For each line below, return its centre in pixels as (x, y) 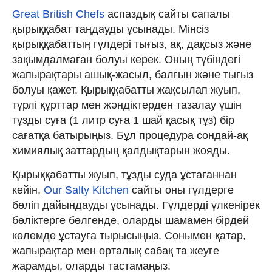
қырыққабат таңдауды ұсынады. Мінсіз (110, 29)
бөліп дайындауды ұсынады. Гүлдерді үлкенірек (136, 205)
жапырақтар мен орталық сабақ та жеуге (116, 250)
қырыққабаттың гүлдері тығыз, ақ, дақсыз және (132, 44)
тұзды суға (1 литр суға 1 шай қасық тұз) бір (123, 120)
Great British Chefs (58, 14)
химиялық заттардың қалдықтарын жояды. (121, 150)
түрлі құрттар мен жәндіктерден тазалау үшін (127, 105)
